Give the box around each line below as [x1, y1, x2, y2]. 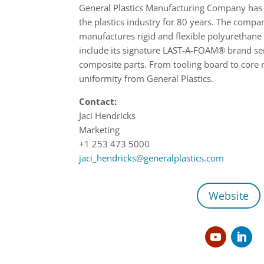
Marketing [79, 124, 120, 136]
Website [209, 189, 249, 203]
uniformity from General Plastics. [79, 72, 214, 85]
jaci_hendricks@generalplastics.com [79, 152, 225, 164]
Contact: [79, 95, 117, 108]
